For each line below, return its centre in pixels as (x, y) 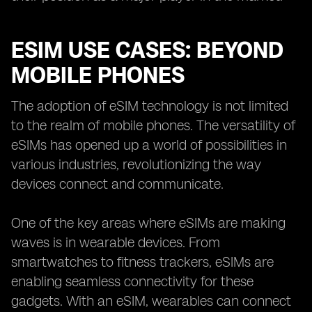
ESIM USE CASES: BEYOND (147, 50)
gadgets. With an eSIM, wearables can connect (151, 301)
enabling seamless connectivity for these (132, 281)
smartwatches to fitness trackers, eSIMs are (142, 262)
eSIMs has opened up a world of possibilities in (149, 145)
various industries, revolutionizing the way (136, 164)
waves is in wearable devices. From (116, 242)
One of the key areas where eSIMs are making (148, 223)
